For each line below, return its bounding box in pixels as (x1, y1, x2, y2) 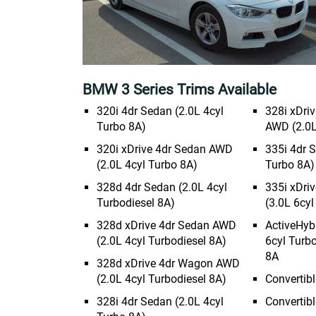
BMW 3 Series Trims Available (83, 81, 276, 98)
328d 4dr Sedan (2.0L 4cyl (97, 181, 227, 194)
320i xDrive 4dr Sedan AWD (97, 142, 233, 156)
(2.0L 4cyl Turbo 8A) (97, 158, 197, 171)
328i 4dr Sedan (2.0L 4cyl (97, 295, 224, 308)
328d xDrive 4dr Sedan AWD (97, 219, 236, 232)
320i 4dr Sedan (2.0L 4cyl (97, 104, 224, 118)
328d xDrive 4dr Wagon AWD (97, 257, 240, 270)
